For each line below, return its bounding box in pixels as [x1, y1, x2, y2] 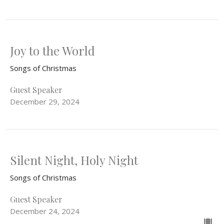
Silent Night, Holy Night [10, 152, 138, 168]
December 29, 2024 [10, 96, 79, 107]
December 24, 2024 [10, 206, 79, 216]
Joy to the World [10, 42, 95, 59]
